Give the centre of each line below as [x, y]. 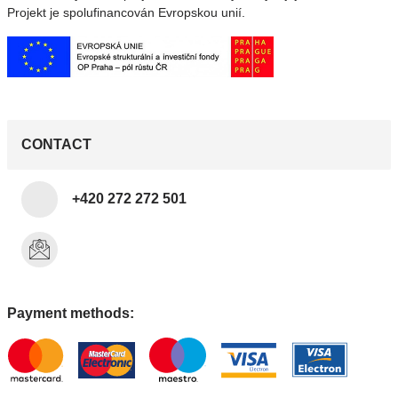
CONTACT [56, 144]
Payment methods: [71, 314]
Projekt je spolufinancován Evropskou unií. [126, 12]
